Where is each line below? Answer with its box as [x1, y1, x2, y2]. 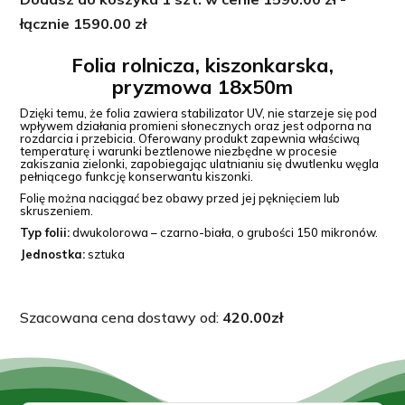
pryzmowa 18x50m [112, 73, 293, 99]
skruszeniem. [20, 202, 94, 218]
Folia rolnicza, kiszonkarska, [71, 52, 334, 78]
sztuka [85, 246, 126, 261]
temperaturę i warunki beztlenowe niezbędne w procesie [20, 143, 338, 158]
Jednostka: [20, 246, 86, 261]
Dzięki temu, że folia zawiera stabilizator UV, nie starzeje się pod [20, 105, 378, 120]
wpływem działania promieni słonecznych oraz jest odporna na [20, 118, 372, 133]
